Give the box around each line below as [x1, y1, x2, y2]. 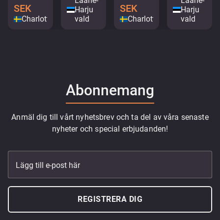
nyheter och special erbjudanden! [52, 124, 168, 134]
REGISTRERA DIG [78, 194, 142, 204]
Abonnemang [66, 82, 154, 99]
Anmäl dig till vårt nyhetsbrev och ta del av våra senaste [11, 112, 209, 122]
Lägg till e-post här [16, 160, 80, 170]
